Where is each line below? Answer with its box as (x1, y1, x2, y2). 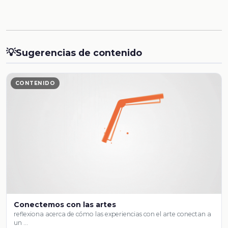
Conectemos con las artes (14, 200, 117, 210)
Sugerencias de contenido (16, 47, 142, 59)
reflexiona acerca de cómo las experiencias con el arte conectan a (14, 210, 212, 218)
